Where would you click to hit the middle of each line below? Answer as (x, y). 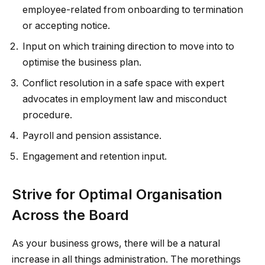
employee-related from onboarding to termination (133, 10)
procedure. (47, 115)
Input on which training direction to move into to (128, 47)
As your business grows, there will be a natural (116, 244)
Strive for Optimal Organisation (117, 194)
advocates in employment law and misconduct (125, 99)
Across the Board (70, 215)
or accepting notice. (66, 26)
